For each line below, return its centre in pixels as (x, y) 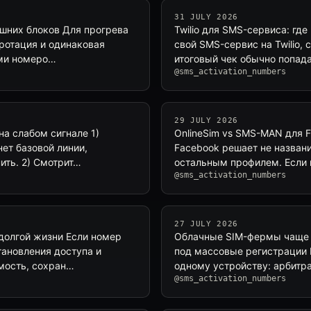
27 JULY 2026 (206, 224)
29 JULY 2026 (206, 120)
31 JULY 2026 (206, 17)
